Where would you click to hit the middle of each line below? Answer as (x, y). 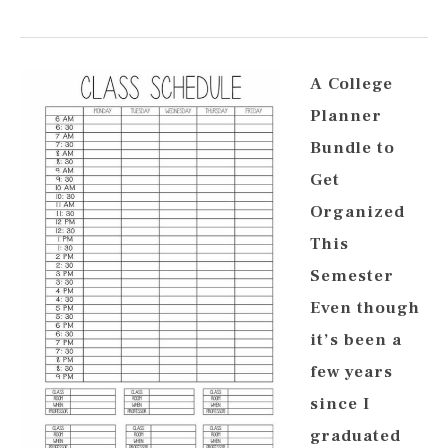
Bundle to (352, 148)
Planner (346, 116)
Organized (357, 212)
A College (351, 84)
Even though (365, 308)
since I (340, 404)
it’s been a (356, 340)
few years (351, 372)
